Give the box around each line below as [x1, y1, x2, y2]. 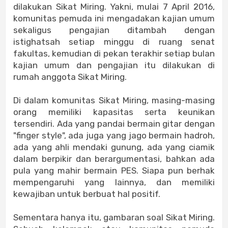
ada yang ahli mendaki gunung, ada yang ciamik [13, 142, 215, 153]
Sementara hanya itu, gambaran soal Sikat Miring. [13, 212, 215, 223]
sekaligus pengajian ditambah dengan [13, 25, 215, 36]
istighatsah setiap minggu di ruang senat [13, 37, 215, 47]
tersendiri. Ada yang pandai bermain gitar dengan [13, 119, 215, 129]
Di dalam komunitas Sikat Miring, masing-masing [13, 95, 215, 106]
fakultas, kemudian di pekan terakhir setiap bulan [13, 48, 215, 59]
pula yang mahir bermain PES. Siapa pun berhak [13, 165, 215, 176]
